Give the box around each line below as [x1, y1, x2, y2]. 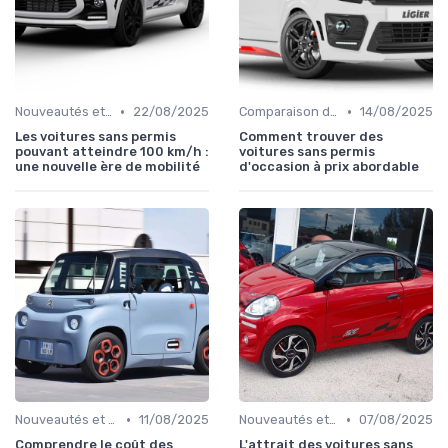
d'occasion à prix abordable [239, 159, 419, 175]
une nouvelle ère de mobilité [15, 159, 200, 175]
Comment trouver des [239, 129, 383, 145]
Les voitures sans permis [15, 129, 176, 145]
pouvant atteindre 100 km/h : [15, 144, 209, 160]
